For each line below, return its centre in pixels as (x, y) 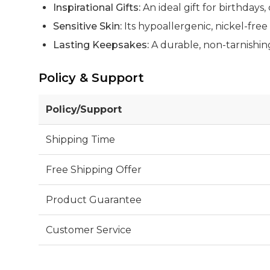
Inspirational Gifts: (97, 7)
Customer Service (89, 230)
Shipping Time (80, 139)
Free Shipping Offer (94, 169)
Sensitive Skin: (87, 26)
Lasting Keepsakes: (101, 45)
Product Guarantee (94, 199)
